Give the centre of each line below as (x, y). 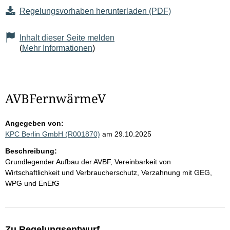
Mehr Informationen (57, 48)
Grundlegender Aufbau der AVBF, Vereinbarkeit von (88, 162)
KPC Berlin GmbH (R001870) (53, 134)
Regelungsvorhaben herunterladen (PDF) (95, 11)
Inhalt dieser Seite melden (67, 38)
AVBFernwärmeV (55, 99)
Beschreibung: (31, 151)
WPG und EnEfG (32, 184)
